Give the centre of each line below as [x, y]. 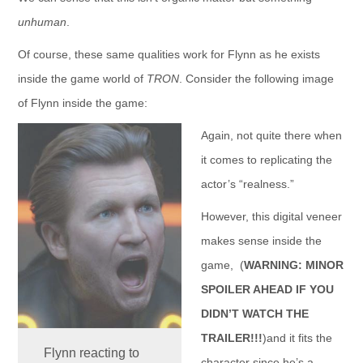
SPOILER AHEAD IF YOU [267, 290]
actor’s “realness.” [247, 184]
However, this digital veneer [271, 217]
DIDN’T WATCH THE [254, 314]
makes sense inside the [261, 241]
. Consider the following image [256, 79]
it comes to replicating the [266, 160]
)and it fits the [297, 338]
